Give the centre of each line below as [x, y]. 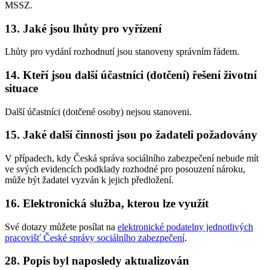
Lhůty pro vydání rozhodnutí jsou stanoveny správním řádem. [122, 52]
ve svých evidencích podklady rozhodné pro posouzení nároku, [125, 169]
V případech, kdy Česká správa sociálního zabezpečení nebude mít [132, 159]
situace [21, 88]
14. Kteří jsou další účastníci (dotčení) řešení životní [131, 75]
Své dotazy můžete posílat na [61, 227]
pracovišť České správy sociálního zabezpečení [95, 237]
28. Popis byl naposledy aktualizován [97, 261]
